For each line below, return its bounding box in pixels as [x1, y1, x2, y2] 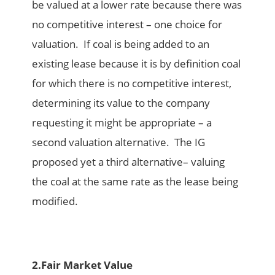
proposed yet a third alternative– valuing [32, 155, 225, 169]
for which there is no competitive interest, [32, 76, 232, 91]
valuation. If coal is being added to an [32, 37, 210, 52]
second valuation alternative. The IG [32, 135, 206, 150]
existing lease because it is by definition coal [32, 56, 241, 71]
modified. [32, 194, 79, 209]
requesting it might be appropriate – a [32, 115, 212, 130]
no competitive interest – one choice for [32, 17, 223, 32]
